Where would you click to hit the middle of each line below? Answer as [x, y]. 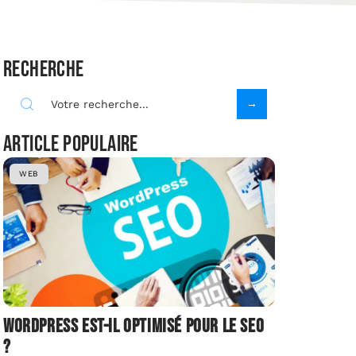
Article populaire [71, 145]
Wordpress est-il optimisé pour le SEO [134, 327]
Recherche [44, 70]
